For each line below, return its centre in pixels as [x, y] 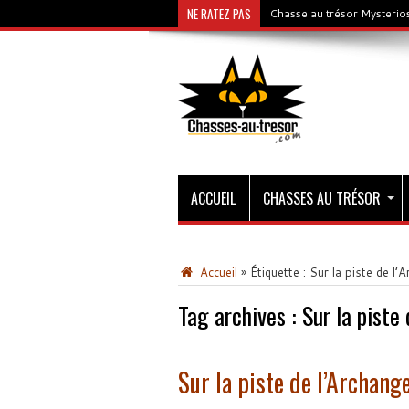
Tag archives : [240, 315]
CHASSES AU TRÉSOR [321, 198]
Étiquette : [279, 272]
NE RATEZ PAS [219, 14]
